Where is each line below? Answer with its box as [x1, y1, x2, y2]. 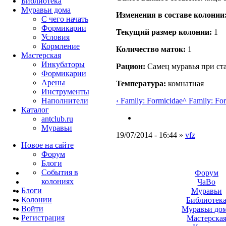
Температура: [116, 79, 166, 88]
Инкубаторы [41, 60, 85, 69]
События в [41, 168, 78, 177]
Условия [41, 33, 70, 41]
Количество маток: [116, 44, 186, 53]
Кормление [41, 42, 80, 50]
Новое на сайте [21, 141, 74, 149]
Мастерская [21, 51, 61, 60]
